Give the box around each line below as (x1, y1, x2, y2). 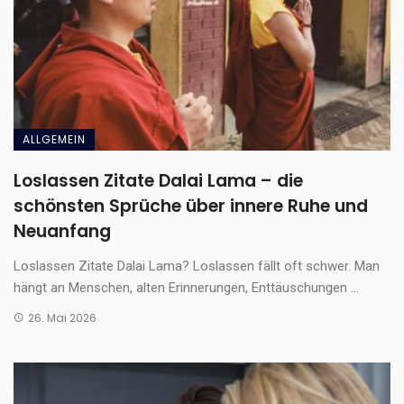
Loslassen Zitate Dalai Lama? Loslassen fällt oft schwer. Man (14, 257, 380, 274)
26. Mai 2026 (27, 309, 96, 326)
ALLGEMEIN (23, 131, 86, 147)
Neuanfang (14, 218, 111, 243)
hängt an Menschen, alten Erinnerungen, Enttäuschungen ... (14, 279, 359, 296)
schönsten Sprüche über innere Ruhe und (14, 193, 368, 218)
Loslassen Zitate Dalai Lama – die (14, 168, 303, 193)
